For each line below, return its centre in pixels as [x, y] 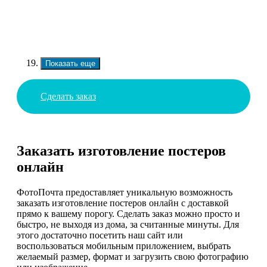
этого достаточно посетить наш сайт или [100, 235]
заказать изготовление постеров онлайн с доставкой [123, 203]
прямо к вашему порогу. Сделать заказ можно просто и [128, 214]
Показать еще [70, 63]
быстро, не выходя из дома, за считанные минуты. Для [128, 225]
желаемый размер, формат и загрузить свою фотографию [133, 257]
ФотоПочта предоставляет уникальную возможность [125, 193]
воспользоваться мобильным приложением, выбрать [124, 246]
